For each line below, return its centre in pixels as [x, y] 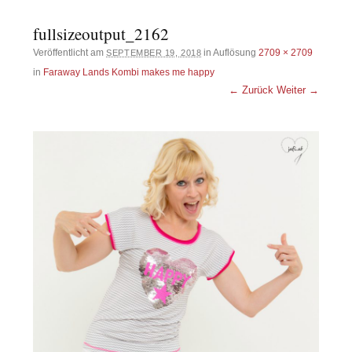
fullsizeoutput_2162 [101, 33]
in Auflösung [230, 52]
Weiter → [297, 90]
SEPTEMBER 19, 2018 [154, 52]
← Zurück [251, 90]
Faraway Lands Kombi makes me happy [129, 72]
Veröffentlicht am [70, 52]
